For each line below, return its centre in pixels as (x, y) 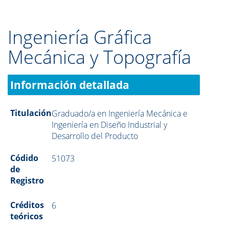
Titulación (31, 113)
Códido (24, 158)
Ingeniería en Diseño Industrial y (110, 125)
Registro (27, 180)
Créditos (27, 205)
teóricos (27, 216)
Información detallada (70, 85)
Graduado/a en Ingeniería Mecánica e (120, 113)
